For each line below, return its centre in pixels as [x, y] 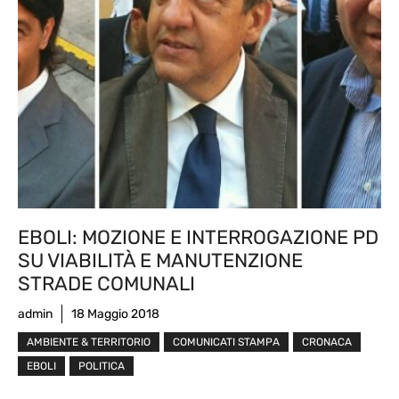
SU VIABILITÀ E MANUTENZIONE [160, 260]
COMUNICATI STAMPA [226, 342]
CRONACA [327, 342]
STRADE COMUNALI [106, 283]
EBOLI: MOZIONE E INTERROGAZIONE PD [198, 237]
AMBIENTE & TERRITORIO [89, 342]
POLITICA [102, 366]
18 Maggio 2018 [115, 313]
